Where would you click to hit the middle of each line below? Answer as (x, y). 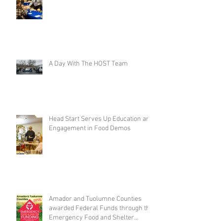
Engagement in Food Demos (90, 129)
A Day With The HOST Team (88, 64)
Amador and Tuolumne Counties (95, 199)
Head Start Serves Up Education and (101, 119)
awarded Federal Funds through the (101, 209)
